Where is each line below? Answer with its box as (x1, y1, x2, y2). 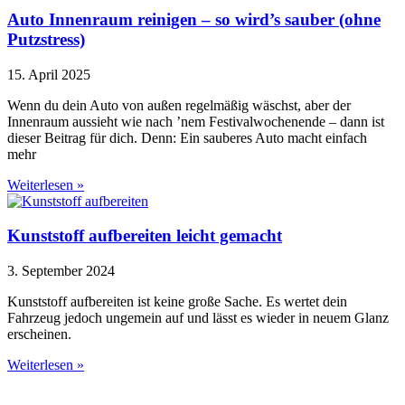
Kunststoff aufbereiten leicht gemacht (7, 226, 282, 246)
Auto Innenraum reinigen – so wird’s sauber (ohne (7, 9, 381, 29)
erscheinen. (7, 326, 71, 343)
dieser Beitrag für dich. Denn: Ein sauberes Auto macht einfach (7, 129, 367, 146)
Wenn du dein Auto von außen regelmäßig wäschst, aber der (7, 97, 351, 113)
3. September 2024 (7, 263, 115, 279)
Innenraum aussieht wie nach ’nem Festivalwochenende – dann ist (7, 113, 384, 129)
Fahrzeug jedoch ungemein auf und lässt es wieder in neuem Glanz (7, 310, 389, 326)
